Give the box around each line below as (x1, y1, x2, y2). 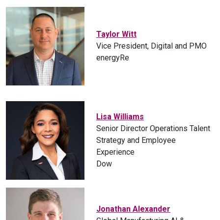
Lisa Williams (96, 112, 144, 122)
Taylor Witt (96, 29, 137, 39)
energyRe (96, 53, 129, 63)
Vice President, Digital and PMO (96, 41, 207, 51)
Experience (96, 147, 135, 157)
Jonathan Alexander (96, 204, 170, 214)
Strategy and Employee (96, 136, 176, 145)
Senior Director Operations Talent (96, 124, 210, 134)
